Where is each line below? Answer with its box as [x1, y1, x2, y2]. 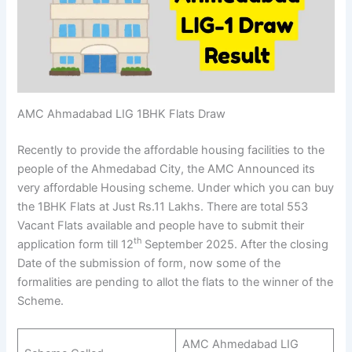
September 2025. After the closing [141, 236, 329, 251]
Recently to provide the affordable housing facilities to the [17, 142, 325, 157]
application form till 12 [17, 236, 134, 251]
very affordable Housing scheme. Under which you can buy [17, 180, 335, 195]
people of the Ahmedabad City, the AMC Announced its [17, 161, 316, 176]
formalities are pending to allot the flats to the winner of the [17, 274, 334, 289]
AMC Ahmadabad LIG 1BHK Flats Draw [17, 106, 226, 121]
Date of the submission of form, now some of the [17, 255, 281, 270]
